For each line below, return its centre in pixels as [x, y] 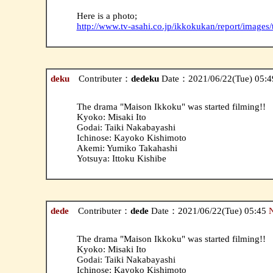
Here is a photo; [107, 16]
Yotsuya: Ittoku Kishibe [121, 158]
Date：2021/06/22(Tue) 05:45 [208, 211]
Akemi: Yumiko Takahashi [127, 148]
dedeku [145, 78]
